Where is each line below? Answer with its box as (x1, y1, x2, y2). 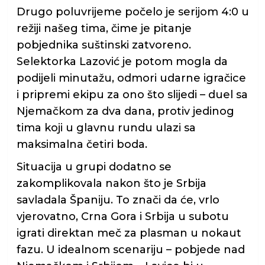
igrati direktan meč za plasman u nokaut (16, 227, 241, 240)
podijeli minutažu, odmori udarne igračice (16, 72, 246, 85)
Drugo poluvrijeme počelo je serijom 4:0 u (16, 5, 249, 19)
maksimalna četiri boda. (16, 138, 147, 151)
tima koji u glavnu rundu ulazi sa (16, 121, 196, 135)
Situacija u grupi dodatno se (16, 160, 172, 174)
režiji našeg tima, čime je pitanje (16, 22, 192, 35)
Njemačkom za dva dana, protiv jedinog (16, 105, 234, 118)
